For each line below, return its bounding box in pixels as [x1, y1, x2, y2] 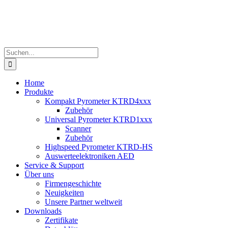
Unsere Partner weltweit [45, 197, 122, 206]
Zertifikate [45, 216, 78, 224]
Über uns [24, 170, 54, 179]
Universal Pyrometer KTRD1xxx [45, 115, 152, 124]
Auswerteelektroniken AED [45, 152, 134, 160]
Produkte [24, 88, 53, 96]
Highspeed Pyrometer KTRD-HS [45, 142, 153, 151]
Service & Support [24, 161, 84, 169]
